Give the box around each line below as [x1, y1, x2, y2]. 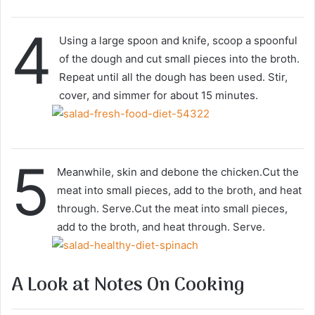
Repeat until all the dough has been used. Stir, [59, 70, 288, 84]
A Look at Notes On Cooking [11, 270, 245, 302]
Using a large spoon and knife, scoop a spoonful [59, 33, 297, 47]
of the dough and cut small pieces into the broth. [59, 51, 300, 65]
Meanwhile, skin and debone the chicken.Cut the [57, 165, 299, 179]
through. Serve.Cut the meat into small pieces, [57, 202, 288, 215]
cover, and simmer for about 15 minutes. [59, 88, 258, 102]
